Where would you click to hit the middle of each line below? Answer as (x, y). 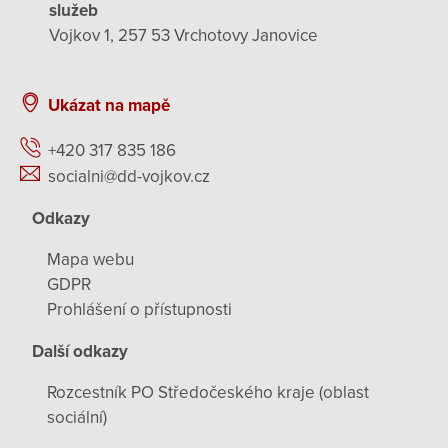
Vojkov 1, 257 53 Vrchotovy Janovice (183, 35)
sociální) (77, 418)
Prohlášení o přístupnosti (139, 310)
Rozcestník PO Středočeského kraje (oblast (208, 393)
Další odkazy (80, 351)
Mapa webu (90, 260)
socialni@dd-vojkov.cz (129, 177)
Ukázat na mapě (109, 105)
